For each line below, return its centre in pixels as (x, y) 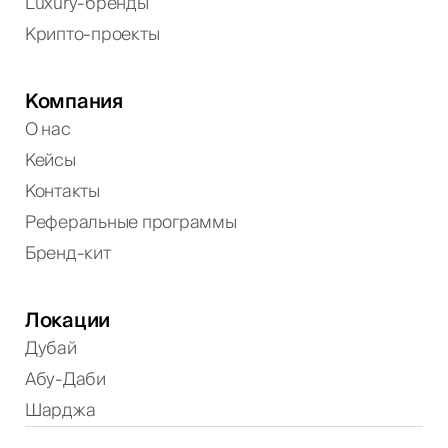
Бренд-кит (67, 254)
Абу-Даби (65, 380)
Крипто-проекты (92, 35)
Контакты (62, 192)
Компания (73, 102)
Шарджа (60, 411)
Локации (67, 321)
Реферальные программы (130, 223)
